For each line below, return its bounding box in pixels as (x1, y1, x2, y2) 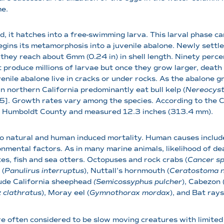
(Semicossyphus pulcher (93, 177, 182, 186)
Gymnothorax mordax (89, 188, 170, 197)
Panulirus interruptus (4, 166, 84, 175)
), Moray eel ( (41, 188, 89, 197)
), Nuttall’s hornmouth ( (84, 166, 169, 175)
